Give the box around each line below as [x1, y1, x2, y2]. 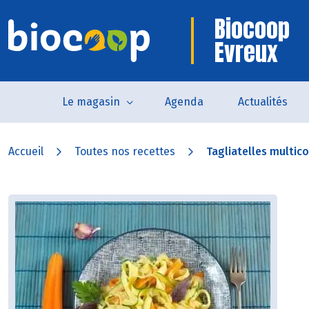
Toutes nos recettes [74, 145, 175, 158]
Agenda [164, 95, 203, 108]
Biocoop [215, 11, 290, 46]
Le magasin [61, 95, 120, 108]
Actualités [237, 95, 288, 108]
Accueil [8, 145, 43, 158]
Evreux [215, 34, 278, 70]
